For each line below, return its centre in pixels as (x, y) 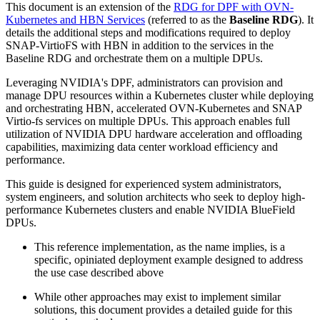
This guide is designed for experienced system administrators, (144, 184)
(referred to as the (187, 19)
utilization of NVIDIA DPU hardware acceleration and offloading (154, 134)
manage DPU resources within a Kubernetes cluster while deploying (160, 95)
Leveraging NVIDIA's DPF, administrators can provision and (144, 82)
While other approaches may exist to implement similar (157, 296)
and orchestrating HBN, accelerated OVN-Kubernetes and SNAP (154, 108)
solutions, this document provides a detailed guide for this (163, 309)
